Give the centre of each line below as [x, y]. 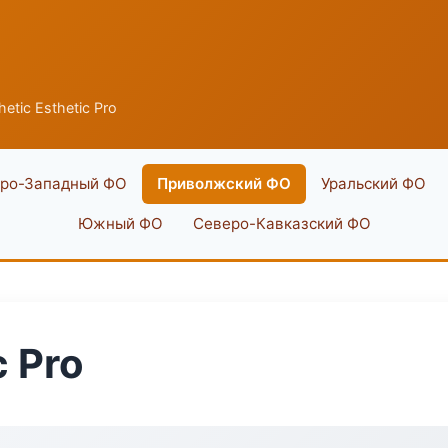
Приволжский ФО [223, 183]
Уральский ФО [373, 183]
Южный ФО [120, 223]
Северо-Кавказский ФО [281, 223]
